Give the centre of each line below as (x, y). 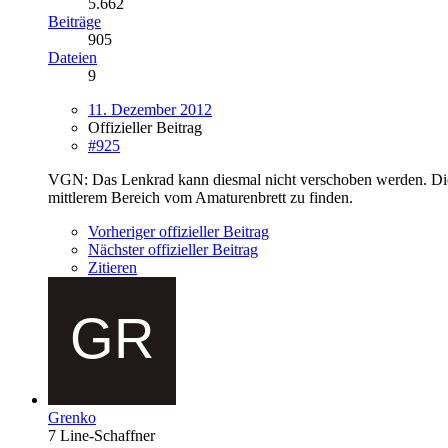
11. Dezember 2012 (150, 109)
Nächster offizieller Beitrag (173, 249)
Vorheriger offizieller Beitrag (178, 231)
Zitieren (112, 267)
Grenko (72, 417)
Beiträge (74, 21)
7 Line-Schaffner (101, 435)
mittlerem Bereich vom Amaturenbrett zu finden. (200, 197)
